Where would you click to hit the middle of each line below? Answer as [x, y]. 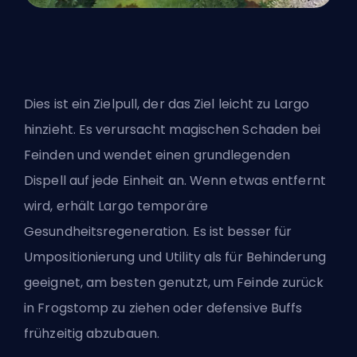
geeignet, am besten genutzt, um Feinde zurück [174, 283]
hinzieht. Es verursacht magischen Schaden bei [173, 130]
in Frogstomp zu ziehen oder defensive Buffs [163, 308]
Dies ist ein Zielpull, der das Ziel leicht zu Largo [167, 104]
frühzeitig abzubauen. [92, 334]
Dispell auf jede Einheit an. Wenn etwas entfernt [175, 181]
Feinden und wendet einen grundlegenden [157, 155]
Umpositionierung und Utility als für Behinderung [175, 257]
